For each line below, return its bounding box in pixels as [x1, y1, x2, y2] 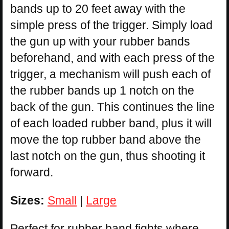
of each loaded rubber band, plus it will [10, 116, 212, 130]
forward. [10, 165, 53, 179]
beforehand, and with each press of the [10, 51, 215, 64]
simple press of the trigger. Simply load [10, 18, 213, 32]
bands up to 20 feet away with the [10, 2, 186, 15]
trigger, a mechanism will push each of [10, 67, 211, 81]
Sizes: [10, 193, 44, 207]
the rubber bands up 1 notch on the [10, 83, 194, 97]
